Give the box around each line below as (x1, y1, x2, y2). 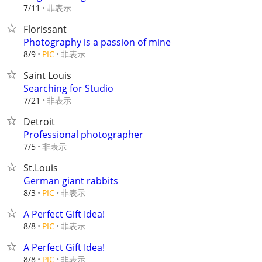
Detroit (23, 115, 55, 128)
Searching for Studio (23, 82, 113, 95)
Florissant (23, 23, 67, 36)
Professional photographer (23, 128, 143, 141)
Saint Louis (23, 69, 71, 82)
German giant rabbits (23, 174, 118, 187)
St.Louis (23, 161, 58, 174)
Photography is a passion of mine (23, 36, 171, 49)
